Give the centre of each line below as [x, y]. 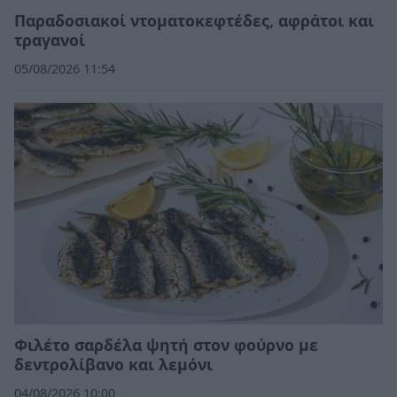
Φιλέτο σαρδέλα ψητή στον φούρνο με [166, 345]
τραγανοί [52, 40]
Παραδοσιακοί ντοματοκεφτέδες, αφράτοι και [194, 21]
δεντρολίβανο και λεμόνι [113, 365]
